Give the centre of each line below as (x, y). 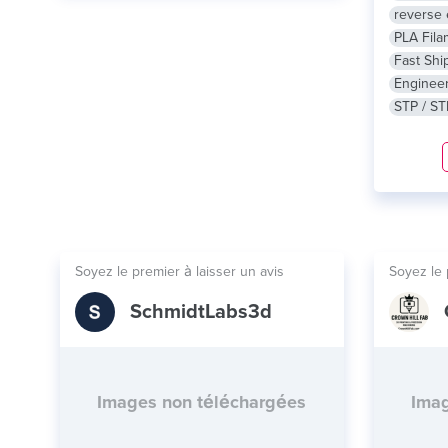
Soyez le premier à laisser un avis (179, 271)
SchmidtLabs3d (201, 312)
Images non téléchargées (202, 402)
